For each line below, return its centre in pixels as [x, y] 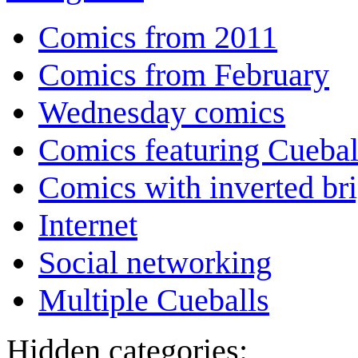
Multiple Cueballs [154, 300]
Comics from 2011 [158, 38]
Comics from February [184, 75]
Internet [88, 225]
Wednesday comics [162, 113]
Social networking [155, 263]
